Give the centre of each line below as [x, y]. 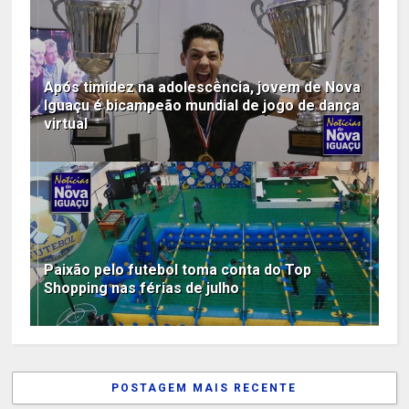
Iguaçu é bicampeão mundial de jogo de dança [202, 105]
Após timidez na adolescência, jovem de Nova [203, 87]
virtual [66, 123]
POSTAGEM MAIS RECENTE [204, 388]
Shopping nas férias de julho [142, 288]
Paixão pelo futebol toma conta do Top [178, 269]
